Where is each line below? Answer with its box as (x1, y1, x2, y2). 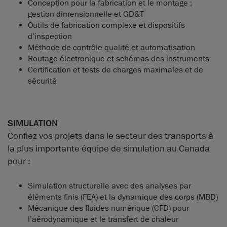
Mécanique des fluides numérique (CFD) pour (28, 203, 189, 213)
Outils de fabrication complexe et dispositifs (28, 20, 185, 30)
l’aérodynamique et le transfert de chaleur (28, 214, 178, 224)
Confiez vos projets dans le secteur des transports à (8, 130, 213, 141)
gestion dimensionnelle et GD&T (28, 9, 144, 19)
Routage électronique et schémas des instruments (28, 53, 209, 64)
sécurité (28, 75, 57, 86)
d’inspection (28, 31, 72, 42)
